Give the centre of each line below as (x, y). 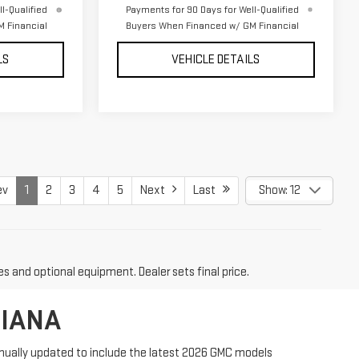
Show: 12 (280, 190)
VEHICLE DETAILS (216, 60)
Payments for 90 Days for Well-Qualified (212, 10)
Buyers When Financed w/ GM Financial (212, 26)
